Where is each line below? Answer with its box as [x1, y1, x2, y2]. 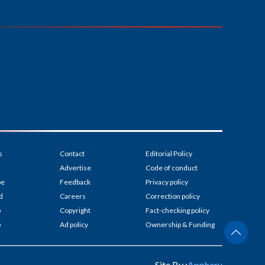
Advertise [60, 163, 91, 173]
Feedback [60, 177, 91, 187]
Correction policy [146, 192, 200, 201]
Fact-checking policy [146, 206, 209, 215]
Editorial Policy [146, 149, 192, 159]
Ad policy [60, 220, 88, 230]
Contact [60, 149, 85, 159]
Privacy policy [146, 177, 188, 187]
